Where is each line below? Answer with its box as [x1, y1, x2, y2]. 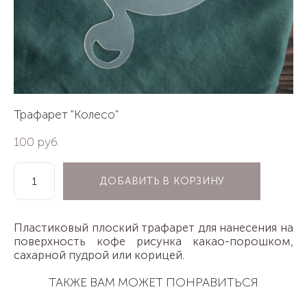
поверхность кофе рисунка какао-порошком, [14, 234, 293, 248]
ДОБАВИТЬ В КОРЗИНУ [99, 175, 225, 188]
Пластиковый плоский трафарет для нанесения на [14, 220, 293, 234]
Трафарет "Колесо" [14, 106, 119, 122]
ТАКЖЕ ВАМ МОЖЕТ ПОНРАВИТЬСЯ [49, 274, 258, 290]
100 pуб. [14, 134, 60, 149]
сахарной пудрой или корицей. [14, 247, 184, 262]
